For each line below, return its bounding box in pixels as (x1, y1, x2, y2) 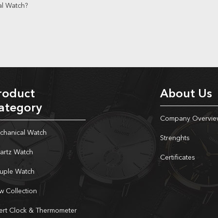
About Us (160, 89, 212, 100)
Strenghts (160, 135, 190, 142)
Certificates (160, 154, 195, 161)
